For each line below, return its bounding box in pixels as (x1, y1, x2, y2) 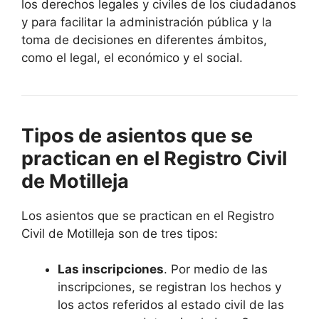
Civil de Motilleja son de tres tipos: (21, 226, 218, 241)
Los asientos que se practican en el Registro (21, 208, 274, 223)
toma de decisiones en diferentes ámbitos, (21, 32, 267, 47)
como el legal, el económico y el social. (21, 50, 243, 65)
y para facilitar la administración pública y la (21, 14, 272, 29)
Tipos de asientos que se (21, 123, 253, 147)
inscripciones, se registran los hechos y (58, 280, 281, 295)
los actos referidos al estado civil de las (58, 298, 284, 313)
